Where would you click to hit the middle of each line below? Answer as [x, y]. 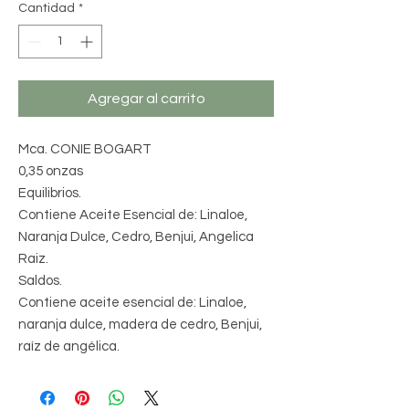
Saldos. [40, 281]
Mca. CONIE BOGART [85, 149]
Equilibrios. [50, 193]
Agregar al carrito [146, 99]
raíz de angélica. [69, 346]
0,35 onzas [51, 171]
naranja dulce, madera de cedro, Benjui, [140, 325]
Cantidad [47, 8]
